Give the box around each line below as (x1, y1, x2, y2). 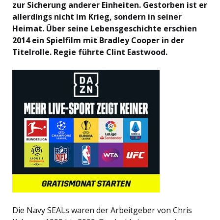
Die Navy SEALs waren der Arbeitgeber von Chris (12, 205, 192, 216)
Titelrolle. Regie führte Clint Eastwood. (12, 47, 167, 58)
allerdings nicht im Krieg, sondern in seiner (12, 11, 182, 23)
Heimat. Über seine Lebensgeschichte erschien (12, 23, 197, 34)
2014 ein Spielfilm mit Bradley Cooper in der (12, 35, 184, 46)
